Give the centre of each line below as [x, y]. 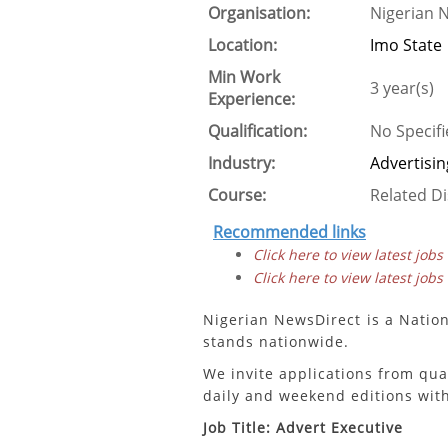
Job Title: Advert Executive [303, 427]
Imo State [406, 45]
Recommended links [289, 232]
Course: [237, 195]
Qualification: [257, 131]
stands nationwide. [276, 341]
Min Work [244, 77]
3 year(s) [402, 88]
